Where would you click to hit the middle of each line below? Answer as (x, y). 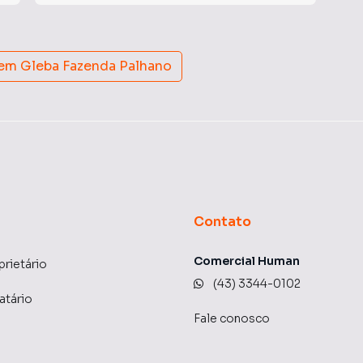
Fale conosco (232, 318)
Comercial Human (247, 261)
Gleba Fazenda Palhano (96, 66)
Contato (223, 222)
